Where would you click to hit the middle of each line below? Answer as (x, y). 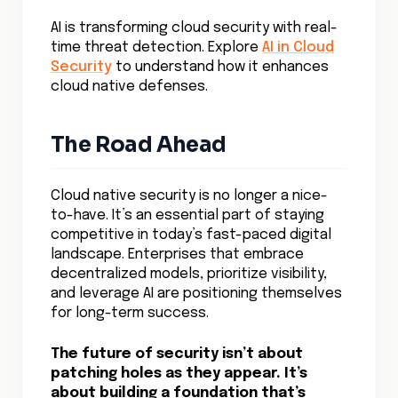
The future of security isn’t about (177, 354)
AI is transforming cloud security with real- (194, 28)
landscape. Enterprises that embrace (177, 255)
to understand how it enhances (220, 67)
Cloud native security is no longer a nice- (189, 196)
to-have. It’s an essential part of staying (187, 215)
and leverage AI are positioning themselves (196, 294)
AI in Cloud (298, 48)
